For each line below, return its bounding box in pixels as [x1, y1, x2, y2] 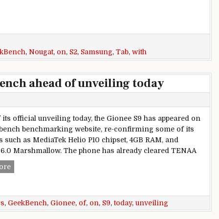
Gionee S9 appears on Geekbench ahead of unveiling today [10, 162, 213, 171]
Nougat [29, 47, 53, 56]
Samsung [81, 47, 112, 56]
